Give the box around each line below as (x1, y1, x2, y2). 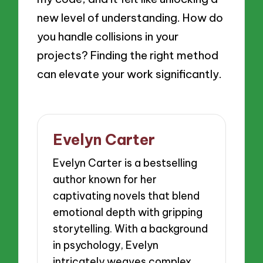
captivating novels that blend (53, 188, 200, 203)
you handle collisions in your (37, 29, 179, 43)
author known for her (53, 172, 157, 186)
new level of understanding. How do (37, 10, 224, 25)
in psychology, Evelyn (53, 238, 159, 252)
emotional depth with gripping (53, 205, 203, 219)
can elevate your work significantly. (37, 66, 222, 81)
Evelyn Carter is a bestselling (53, 156, 198, 170)
